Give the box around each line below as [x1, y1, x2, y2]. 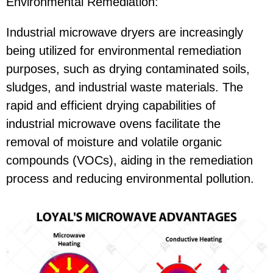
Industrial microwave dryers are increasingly [6, 25, 243, 39]
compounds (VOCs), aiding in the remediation [6, 153, 253, 167]
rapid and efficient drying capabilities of [6, 98, 216, 112]
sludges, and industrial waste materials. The [6, 80, 243, 94]
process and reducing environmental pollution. [6, 171, 254, 185]
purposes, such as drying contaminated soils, [6, 62, 250, 76]
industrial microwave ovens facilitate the [6, 116, 221, 130]
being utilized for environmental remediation [6, 43, 241, 57]
